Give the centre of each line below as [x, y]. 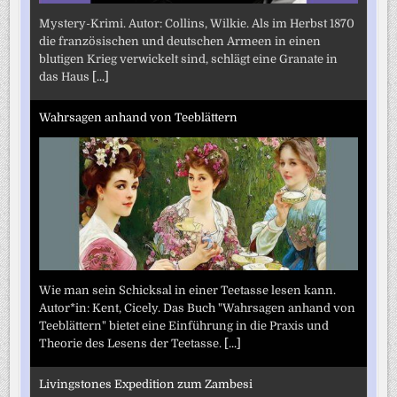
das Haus [66, 76]
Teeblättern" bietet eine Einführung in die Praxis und [184, 325]
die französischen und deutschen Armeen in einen [180, 41]
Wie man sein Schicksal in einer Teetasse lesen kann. [188, 290]
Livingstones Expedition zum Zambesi [146, 385]
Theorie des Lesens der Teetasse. [132, 343]
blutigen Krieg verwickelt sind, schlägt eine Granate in [189, 58]
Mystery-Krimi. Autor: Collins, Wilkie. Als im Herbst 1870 [197, 23]
